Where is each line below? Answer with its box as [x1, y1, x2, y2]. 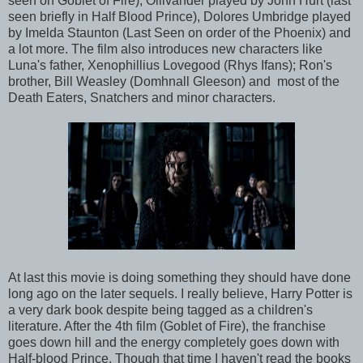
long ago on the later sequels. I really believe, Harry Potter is [8, 286, 352, 301]
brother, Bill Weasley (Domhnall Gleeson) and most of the [8, 74, 340, 88]
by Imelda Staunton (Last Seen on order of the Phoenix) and [8, 25, 351, 40]
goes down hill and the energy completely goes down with [8, 335, 340, 349]
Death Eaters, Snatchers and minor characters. [8, 90, 275, 105]
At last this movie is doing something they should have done [8, 270, 351, 284]
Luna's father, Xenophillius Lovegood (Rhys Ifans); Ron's [8, 58, 332, 72]
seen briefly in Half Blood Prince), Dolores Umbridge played [8, 9, 351, 23]
